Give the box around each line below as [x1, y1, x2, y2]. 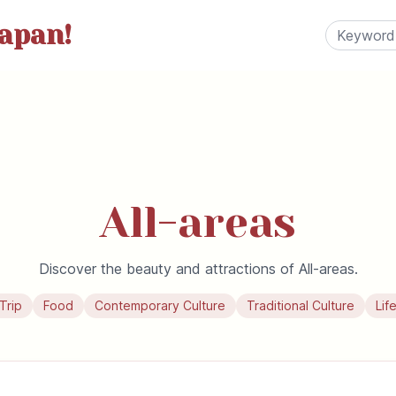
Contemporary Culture [95, 298, 225, 313]
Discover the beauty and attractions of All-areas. [38, 260, 358, 278]
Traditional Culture [247, 298, 354, 313]
